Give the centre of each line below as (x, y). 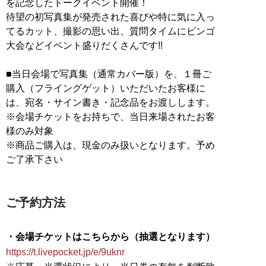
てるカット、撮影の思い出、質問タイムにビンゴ (110, 31)
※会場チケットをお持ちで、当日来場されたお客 (110, 117)
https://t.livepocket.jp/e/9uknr (65, 252)
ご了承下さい (34, 160)
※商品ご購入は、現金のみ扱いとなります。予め (110, 145)
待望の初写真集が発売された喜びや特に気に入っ (110, 17)
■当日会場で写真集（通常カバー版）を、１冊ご (109, 74)
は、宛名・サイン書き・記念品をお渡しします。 (110, 103)
